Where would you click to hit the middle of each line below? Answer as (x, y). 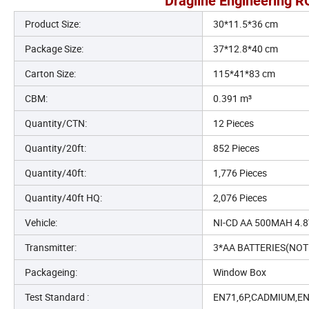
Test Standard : (57, 297)
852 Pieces (236, 148)
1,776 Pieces (240, 173)
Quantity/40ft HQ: (63, 198)
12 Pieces (233, 123)
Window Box (240, 272)
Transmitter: (51, 248)
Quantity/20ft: (56, 148)
